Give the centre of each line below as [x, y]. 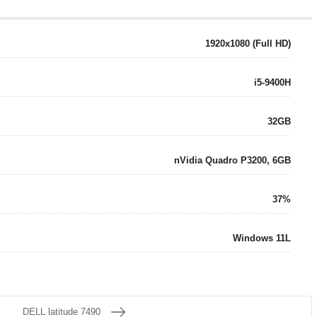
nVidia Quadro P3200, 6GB [232, 160]
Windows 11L [262, 238]
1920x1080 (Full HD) [248, 44]
